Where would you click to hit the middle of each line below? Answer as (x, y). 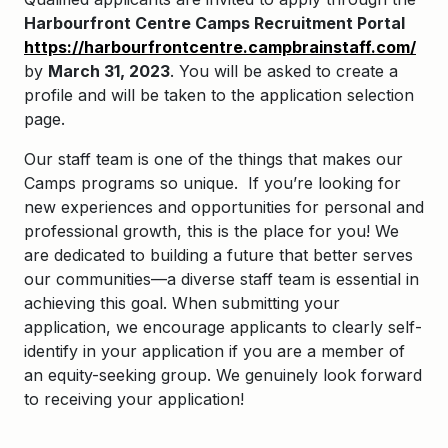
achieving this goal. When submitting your (182, 303)
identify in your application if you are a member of (214, 351)
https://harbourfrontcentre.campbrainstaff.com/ (220, 47)
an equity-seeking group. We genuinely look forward (223, 375)
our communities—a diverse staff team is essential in (221, 279)
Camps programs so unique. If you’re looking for (212, 183)
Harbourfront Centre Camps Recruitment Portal (214, 23)
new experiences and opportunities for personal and (224, 207)
